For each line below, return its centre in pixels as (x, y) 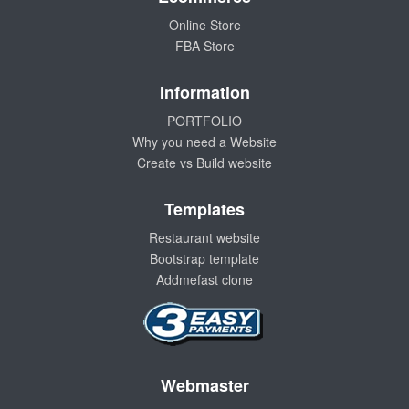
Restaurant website (204, 237)
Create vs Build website (204, 162)
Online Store (204, 24)
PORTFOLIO (204, 120)
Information (204, 92)
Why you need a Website (204, 141)
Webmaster (204, 385)
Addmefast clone (204, 279)
